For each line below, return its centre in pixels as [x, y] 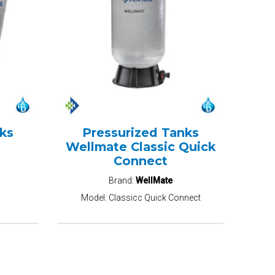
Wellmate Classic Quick [141, 147]
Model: [95, 198]
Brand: [122, 181]
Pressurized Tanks [141, 133]
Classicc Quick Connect [154, 198]
